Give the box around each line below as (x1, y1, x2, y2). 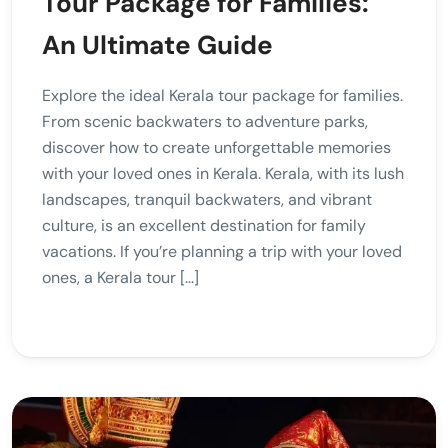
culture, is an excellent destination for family (42, 215, 366, 237)
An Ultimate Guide (42, 28, 273, 63)
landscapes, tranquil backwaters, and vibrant (42, 189, 372, 211)
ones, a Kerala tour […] (42, 267, 199, 289)
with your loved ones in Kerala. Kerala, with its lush (42, 163, 404, 185)
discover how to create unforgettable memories (42, 137, 391, 159)
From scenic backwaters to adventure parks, (42, 111, 368, 133)
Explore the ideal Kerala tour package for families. (42, 85, 403, 107)
